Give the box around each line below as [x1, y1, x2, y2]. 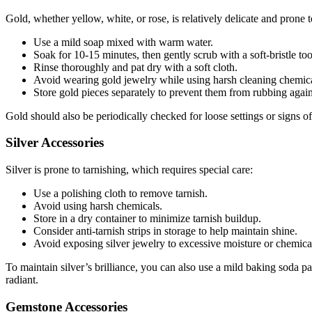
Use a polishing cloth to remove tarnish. [33, 187, 208, 200]
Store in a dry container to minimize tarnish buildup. [33, 212, 261, 225]
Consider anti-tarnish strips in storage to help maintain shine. [33, 225, 297, 237]
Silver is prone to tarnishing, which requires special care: [6, 164, 253, 176]
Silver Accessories [6, 135, 104, 150]
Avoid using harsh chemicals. [33, 200, 162, 212]
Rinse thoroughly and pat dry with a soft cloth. [33, 61, 237, 73]
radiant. [6, 274, 38, 286]
